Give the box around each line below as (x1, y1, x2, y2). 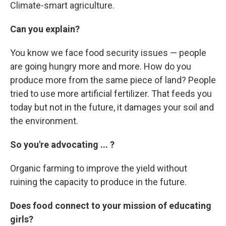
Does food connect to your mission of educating (10, 200, 211, 211)
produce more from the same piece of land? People (10, 74, 216, 85)
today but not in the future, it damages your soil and (10, 101, 214, 112)
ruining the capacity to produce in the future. (10, 176, 187, 187)
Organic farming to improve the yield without (10, 162, 187, 174)
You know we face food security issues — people (10, 47, 206, 58)
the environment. (10, 115, 78, 126)
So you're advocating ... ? (10, 139, 115, 150)
